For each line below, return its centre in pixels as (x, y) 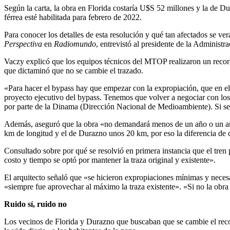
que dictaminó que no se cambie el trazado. (74, 70)
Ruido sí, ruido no (35, 204)
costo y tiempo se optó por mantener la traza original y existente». (110, 160)
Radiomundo (75, 44)
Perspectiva (23, 44)
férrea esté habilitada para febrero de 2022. (73, 17)
